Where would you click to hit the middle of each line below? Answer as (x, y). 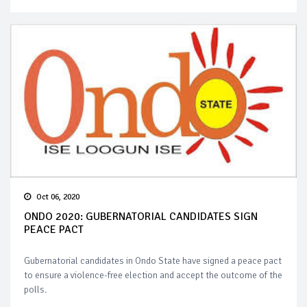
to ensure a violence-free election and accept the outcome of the (153, 275)
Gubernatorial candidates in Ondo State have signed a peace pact (153, 260)
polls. (35, 289)
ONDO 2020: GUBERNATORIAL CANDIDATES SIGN (141, 216)
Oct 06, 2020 (58, 197)
